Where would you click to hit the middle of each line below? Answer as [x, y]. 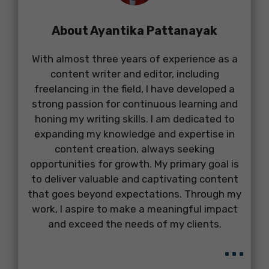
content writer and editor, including [134, 74]
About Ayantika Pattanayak [134, 31]
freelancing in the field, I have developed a [134, 89]
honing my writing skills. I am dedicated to [134, 119]
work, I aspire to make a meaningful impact [134, 209]
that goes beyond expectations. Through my [134, 194]
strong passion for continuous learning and [134, 104]
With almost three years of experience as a [134, 59]
